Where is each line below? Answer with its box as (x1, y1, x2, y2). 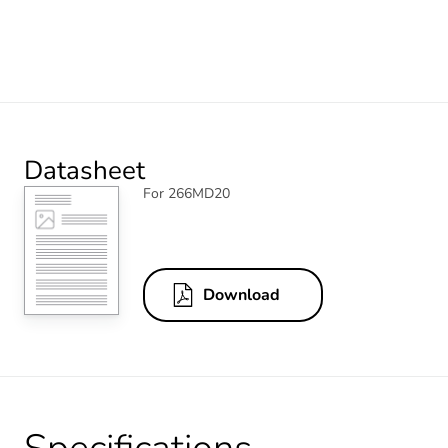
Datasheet (24, 152, 145, 188)
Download (203, 284, 280, 307)
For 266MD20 (143, 183, 230, 203)
